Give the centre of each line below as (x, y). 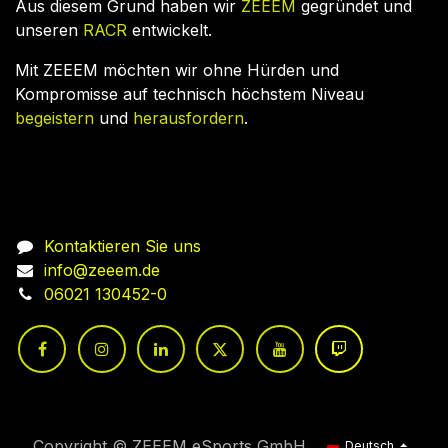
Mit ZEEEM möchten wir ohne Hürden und (177, 70)
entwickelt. (174, 30)
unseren (49, 30)
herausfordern (188, 118)
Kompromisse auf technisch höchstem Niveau (189, 94)
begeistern (57, 118)
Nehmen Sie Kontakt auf (122, 206)
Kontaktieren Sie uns (122, 246)
